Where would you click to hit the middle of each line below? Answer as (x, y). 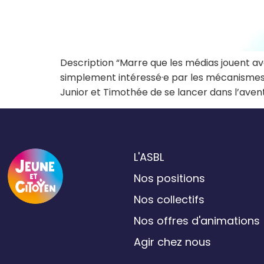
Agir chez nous (172, 242)
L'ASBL (148, 157)
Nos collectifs (169, 199)
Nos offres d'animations (197, 220)
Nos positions (169, 178)
